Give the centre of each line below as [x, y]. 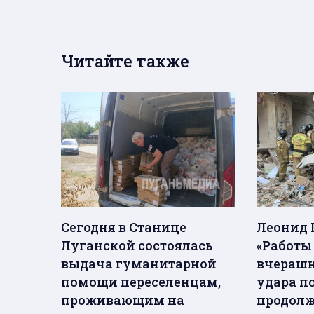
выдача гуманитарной [139, 264]
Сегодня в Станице [124, 227]
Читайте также [125, 61]
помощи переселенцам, [141, 282]
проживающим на [123, 300]
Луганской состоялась [137, 246]
